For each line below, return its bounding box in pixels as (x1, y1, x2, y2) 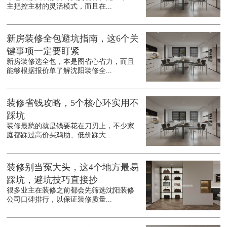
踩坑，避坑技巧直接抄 (7, 175, 98, 185)
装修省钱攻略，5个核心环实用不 (7, 98, 139, 108)
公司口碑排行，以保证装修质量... (7, 196, 112, 204)
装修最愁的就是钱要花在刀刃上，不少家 (7, 122, 135, 130)
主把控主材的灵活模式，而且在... (7, 3, 112, 11)
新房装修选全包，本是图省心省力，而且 (7, 58, 135, 66)
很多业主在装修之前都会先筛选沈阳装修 (7, 186, 135, 195)
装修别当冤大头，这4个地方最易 (7, 162, 139, 173)
